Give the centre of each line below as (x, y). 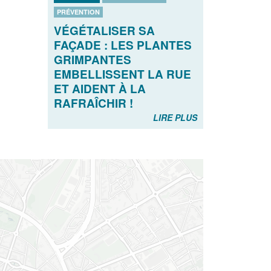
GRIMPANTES (92, 60)
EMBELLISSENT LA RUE (122, 74)
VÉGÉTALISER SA (104, 31)
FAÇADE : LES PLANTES (122, 45)
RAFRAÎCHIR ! (93, 103)
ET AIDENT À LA (100, 89)
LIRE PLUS (175, 118)
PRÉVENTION (78, 12)
